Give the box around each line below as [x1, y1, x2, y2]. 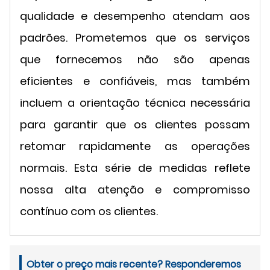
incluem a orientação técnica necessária [20, 95, 250, 111]
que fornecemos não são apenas [20, 52, 250, 67]
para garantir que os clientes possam [20, 117, 250, 133]
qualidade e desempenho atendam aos [20, 8, 250, 24]
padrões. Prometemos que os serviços [20, 30, 250, 46]
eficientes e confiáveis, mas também [20, 74, 250, 89]
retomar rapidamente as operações [20, 139, 250, 154]
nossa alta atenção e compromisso [20, 182, 250, 198]
